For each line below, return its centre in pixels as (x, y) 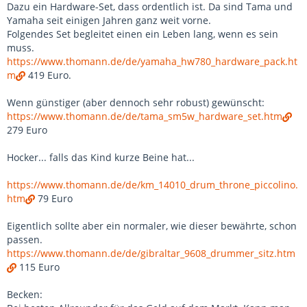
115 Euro (38, 267)
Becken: (25, 295)
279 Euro (27, 130)
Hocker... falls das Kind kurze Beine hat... (101, 158)
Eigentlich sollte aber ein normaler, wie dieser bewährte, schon (152, 226)
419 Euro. (48, 75)
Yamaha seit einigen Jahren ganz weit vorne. (109, 21)
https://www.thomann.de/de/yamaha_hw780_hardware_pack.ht (152, 62)
